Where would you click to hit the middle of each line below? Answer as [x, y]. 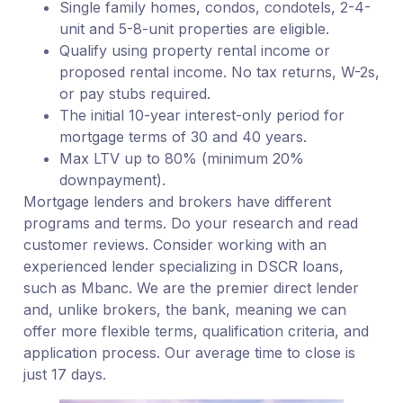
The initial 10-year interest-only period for [201, 116]
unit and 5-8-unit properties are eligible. [196, 29]
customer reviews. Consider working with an [175, 245]
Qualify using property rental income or [194, 51]
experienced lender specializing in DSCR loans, [183, 267]
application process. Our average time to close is [189, 353]
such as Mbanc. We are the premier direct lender [191, 288]
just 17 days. [67, 375]
